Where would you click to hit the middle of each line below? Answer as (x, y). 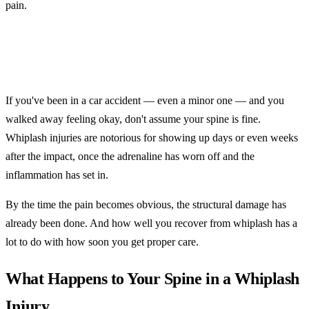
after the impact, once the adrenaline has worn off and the (130, 156)
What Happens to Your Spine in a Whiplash (152, 278)
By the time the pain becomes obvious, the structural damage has (146, 204)
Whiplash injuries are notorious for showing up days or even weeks (152, 137)
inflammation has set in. (57, 175)
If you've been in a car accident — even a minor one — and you (145, 100)
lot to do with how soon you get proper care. (102, 241)
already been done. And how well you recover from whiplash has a (151, 223)
